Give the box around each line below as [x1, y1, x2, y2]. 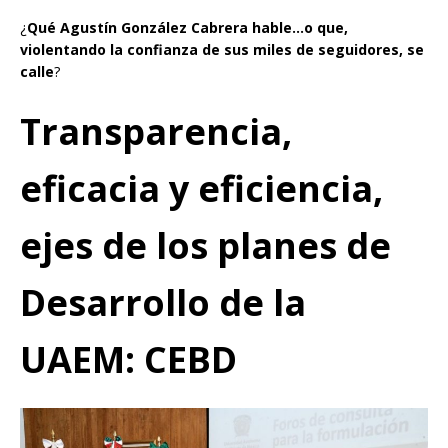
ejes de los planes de [20, 220, 391, 270]
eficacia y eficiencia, [20, 163, 383, 213]
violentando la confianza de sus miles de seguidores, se [20, 39, 424, 59]
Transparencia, [20, 106, 292, 156]
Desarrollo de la [20, 277, 306, 327]
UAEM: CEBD [20, 334, 237, 384]
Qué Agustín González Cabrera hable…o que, [27, 17, 348, 37]
